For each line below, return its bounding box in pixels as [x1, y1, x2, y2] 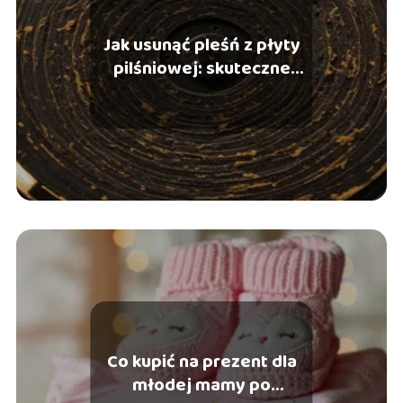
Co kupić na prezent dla [106, 346, 297, 376]
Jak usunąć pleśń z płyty [103, 30, 300, 59]
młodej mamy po [132, 370, 271, 399]
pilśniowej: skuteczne [112, 53, 291, 83]
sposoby [166, 76, 237, 106]
